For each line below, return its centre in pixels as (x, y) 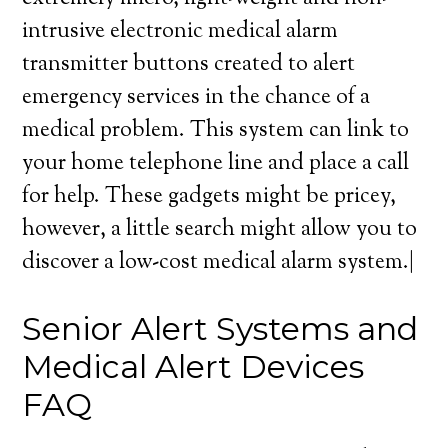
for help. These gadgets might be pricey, (209, 197)
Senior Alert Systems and (220, 328)
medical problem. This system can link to (216, 131)
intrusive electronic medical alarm (180, 32)
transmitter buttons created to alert (189, 65)
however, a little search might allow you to (220, 230)
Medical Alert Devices (193, 366)
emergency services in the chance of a (196, 98)
